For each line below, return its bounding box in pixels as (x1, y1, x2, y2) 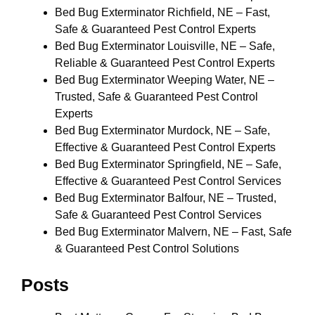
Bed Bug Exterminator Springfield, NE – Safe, (55, 158, 281, 170)
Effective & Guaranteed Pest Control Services (55, 175, 281, 187)
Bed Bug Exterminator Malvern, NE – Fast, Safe (55, 226, 292, 238)
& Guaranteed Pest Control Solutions (55, 243, 239, 255)
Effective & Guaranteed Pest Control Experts (55, 141, 276, 153)
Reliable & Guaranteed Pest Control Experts (55, 57, 275, 69)
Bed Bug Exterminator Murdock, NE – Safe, (55, 124, 270, 136)
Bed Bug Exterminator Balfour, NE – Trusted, (55, 192, 276, 204)
